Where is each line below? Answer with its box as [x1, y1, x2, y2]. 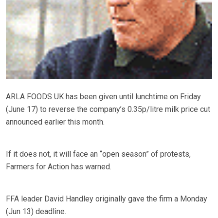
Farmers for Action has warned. [6, 162, 111, 171]
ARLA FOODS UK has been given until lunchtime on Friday [6, 91, 201, 101]
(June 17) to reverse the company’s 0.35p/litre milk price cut [6, 104, 210, 114]
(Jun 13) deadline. [6, 206, 66, 216]
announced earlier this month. [6, 117, 105, 127]
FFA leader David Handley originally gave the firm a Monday [6, 194, 207, 203]
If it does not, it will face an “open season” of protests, [6, 149, 191, 159]
